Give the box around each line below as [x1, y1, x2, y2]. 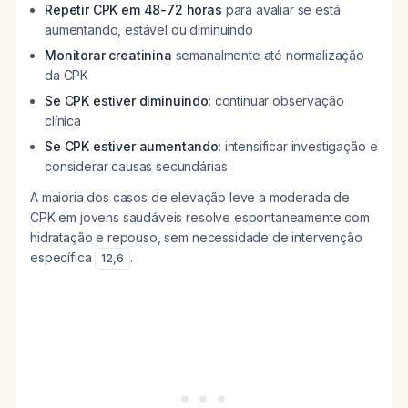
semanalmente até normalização [171, 47, 365, 63]
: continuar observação [209, 93, 344, 108]
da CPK [45, 67, 89, 83]
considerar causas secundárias [45, 158, 228, 174]
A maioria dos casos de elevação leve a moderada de [30, 189, 350, 205]
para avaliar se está [221, 2, 341, 17]
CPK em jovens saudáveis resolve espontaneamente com [30, 209, 370, 225]
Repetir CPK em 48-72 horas [45, 2, 222, 17]
